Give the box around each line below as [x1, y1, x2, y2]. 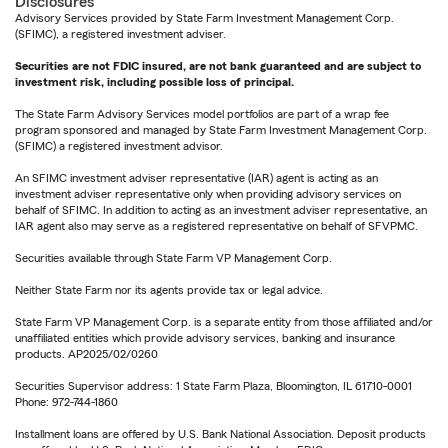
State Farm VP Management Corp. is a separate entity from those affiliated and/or [15, 315, 433, 328]
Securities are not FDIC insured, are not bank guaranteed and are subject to [15, 59, 421, 72]
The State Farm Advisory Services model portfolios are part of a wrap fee [15, 107, 389, 120]
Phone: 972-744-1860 [15, 395, 118, 408]
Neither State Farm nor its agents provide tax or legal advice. [15, 283, 323, 296]
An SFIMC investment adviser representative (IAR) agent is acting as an [15, 171, 378, 184]
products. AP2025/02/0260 [15, 347, 158, 360]
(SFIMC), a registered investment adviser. [15, 27, 226, 40]
